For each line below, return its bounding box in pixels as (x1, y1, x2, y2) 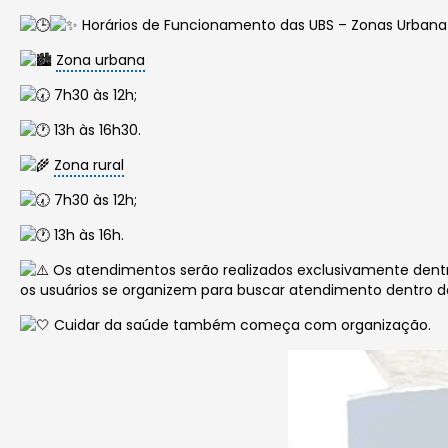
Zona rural (54, 155, 125, 175)
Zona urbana (56, 50, 146, 70)
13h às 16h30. (50, 120, 142, 140)
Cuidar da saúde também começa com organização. (50, 315, 432, 335)
